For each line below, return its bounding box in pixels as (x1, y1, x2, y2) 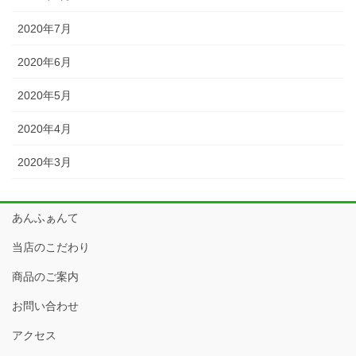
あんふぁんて (12, 211, 79, 225)
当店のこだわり (12, 241, 90, 254)
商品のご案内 (12, 270, 79, 284)
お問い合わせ (12, 300, 79, 313)
